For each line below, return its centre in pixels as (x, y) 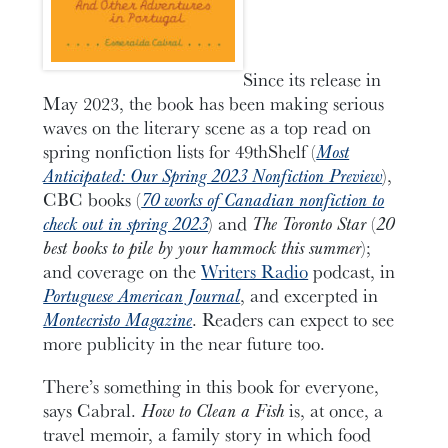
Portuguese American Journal (142, 295)
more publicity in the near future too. (184, 343)
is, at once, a (334, 410)
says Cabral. (92, 410)
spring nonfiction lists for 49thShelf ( (180, 151)
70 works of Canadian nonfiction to (263, 199)
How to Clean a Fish (213, 410)
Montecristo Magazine (118, 319)
